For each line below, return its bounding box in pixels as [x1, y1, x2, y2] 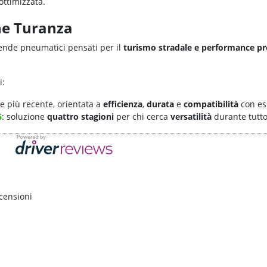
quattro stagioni [47, 111, 114, 123]
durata [147, 98, 174, 110]
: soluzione [2, 111, 47, 123]
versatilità [170, 111, 212, 123]
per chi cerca [114, 111, 170, 123]
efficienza [103, 98, 142, 110]
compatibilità [184, 98, 238, 110]
